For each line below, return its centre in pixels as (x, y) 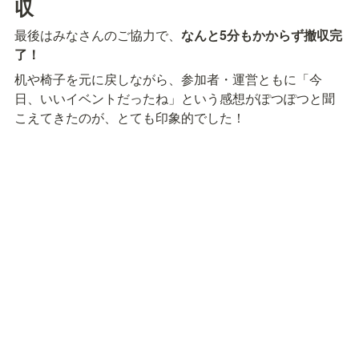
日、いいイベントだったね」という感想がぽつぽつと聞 (175, 98)
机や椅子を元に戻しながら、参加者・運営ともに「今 (168, 79)
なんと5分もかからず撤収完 (262, 34)
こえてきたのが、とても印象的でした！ (130, 117)
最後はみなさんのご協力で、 (98, 34)
